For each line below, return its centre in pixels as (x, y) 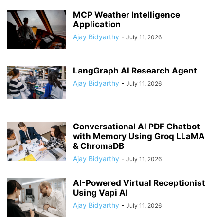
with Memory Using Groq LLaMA (139, 136)
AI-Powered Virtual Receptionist (139, 183)
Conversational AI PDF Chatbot (136, 127)
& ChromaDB (99, 146)
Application (97, 25)
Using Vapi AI (100, 193)
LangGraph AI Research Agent (135, 71)
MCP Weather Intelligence (127, 15)
